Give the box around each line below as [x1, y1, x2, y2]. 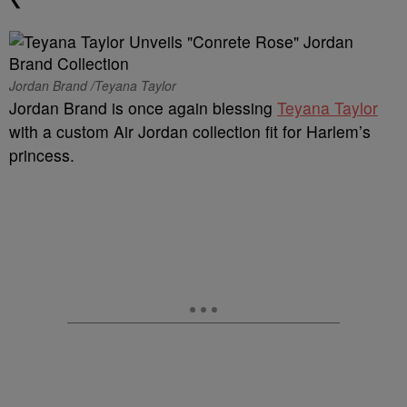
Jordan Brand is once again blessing [9, 96, 277, 119]
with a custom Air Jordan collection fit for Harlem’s [9, 120, 371, 143]
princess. [9, 144, 74, 166]
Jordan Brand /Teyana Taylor [9, 76, 176, 94]
